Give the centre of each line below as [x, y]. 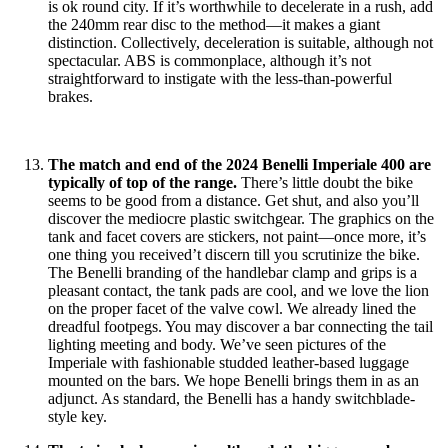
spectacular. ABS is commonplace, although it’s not [209, 60]
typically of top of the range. [144, 182]
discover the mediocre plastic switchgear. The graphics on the [241, 218]
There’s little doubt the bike [327, 182]
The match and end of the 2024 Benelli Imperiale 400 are [239, 164]
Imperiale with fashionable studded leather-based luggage [228, 362]
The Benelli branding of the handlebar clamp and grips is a [232, 272]
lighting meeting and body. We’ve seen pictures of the [217, 344]
